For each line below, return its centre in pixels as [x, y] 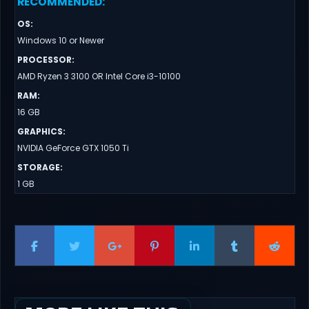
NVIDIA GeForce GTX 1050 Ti [73, 148]
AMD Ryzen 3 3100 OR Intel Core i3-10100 [99, 76]
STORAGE [38, 167]
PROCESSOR [44, 59]
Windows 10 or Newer [60, 40]
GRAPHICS [40, 131]
